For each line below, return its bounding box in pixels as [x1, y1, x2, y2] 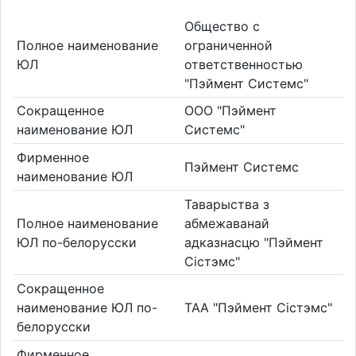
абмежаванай [184, 215, 269, 231]
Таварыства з [184, 195, 269, 212]
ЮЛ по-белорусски [16, 234, 137, 250]
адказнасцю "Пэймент [184, 234, 323, 250]
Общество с [184, 17, 260, 34]
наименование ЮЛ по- [16, 300, 157, 316]
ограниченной [184, 37, 273, 53]
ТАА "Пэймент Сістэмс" [184, 300, 332, 316]
